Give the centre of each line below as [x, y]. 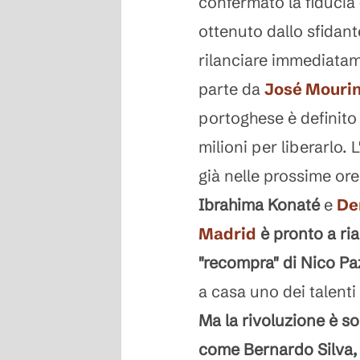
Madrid [227, 233]
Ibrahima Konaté [259, 205]
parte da [231, 89]
